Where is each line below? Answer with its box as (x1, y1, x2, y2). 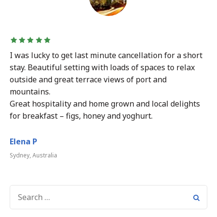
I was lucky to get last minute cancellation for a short (10, 50, 202, 61)
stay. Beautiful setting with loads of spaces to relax (10, 62, 195, 73)
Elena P (10, 136, 37, 147)
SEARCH (9, 185, 35, 194)
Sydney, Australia (10, 151, 57, 159)
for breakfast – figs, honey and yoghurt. (10, 110, 153, 121)
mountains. (10, 86, 50, 97)
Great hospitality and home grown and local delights (10, 98, 200, 109)
